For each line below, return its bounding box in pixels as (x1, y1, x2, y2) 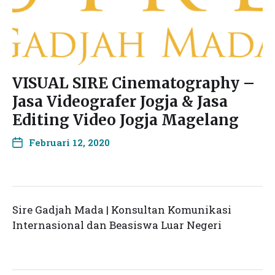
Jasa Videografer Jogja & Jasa (12, 92, 228, 111)
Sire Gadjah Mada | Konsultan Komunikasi (12, 203, 231, 217)
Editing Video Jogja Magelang (12, 110, 239, 130)
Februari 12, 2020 (29, 136, 110, 149)
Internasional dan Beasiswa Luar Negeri (12, 218, 222, 232)
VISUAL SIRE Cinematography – (12, 74, 255, 93)
